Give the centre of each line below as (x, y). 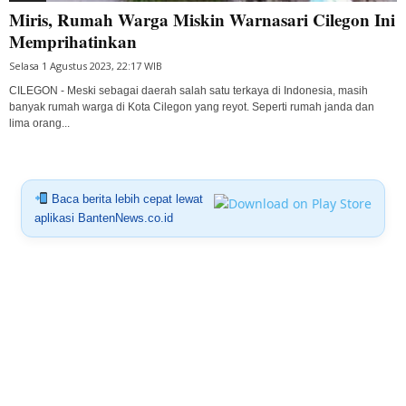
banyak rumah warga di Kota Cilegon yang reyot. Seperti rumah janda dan (192, 106)
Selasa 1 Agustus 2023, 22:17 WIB (86, 65)
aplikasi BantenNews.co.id (103, 217)
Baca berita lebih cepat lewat (125, 198)
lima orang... (39, 123)
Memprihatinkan (73, 41)
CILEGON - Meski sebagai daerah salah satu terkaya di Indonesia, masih (188, 90)
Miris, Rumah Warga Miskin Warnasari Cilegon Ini (202, 19)
